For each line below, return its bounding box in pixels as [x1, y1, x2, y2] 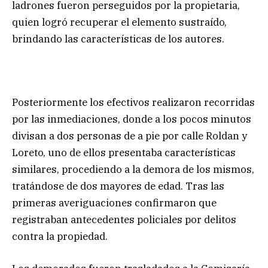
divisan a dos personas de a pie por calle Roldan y [12, 129, 247, 143]
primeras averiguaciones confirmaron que [12, 196, 217, 210]
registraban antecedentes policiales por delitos [12, 213, 236, 227]
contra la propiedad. [12, 230, 108, 243]
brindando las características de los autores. [12, 32, 224, 46]
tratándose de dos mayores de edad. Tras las [12, 179, 224, 193]
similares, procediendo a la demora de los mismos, [12, 163, 254, 176]
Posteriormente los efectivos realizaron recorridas [12, 96, 255, 109]
